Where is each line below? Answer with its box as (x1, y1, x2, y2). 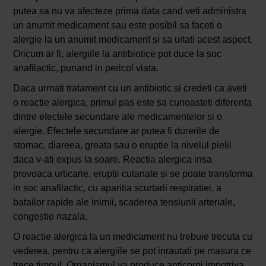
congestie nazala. (12, 211, 87, 221)
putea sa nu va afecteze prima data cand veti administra (12, 5, 246, 16)
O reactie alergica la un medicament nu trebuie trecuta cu (12, 231, 252, 242)
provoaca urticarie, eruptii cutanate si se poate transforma (12, 168, 253, 179)
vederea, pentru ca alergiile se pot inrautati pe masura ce (12, 245, 251, 256)
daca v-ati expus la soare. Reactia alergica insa (12, 154, 212, 164)
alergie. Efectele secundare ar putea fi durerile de (12, 125, 220, 136)
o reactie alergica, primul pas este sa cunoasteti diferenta (12, 97, 252, 107)
